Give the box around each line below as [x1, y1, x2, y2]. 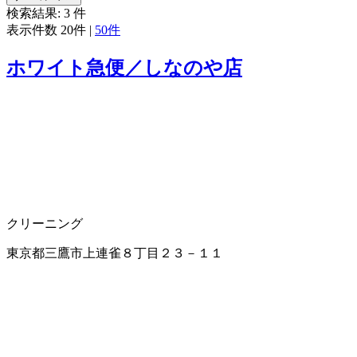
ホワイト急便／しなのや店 [6, 57, 242, 78]
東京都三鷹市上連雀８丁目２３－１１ [6, 245, 223, 260]
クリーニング [6, 216, 83, 230]
